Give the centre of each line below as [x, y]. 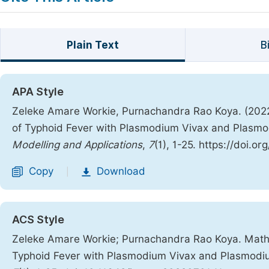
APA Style [38, 92]
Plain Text [92, 45]
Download [121, 171]
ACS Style [38, 219]
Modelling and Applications [77, 145]
